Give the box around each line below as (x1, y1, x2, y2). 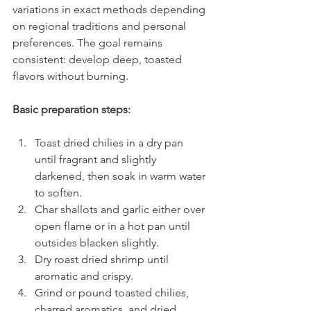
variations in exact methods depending (12, 3, 208, 16)
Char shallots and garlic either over (35, 203, 208, 216)
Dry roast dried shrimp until (35, 253, 171, 266)
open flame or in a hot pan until (35, 219, 193, 233)
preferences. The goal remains (12, 36, 165, 49)
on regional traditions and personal (12, 19, 189, 33)
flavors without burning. (12, 69, 128, 83)
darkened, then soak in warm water (35, 169, 208, 183)
